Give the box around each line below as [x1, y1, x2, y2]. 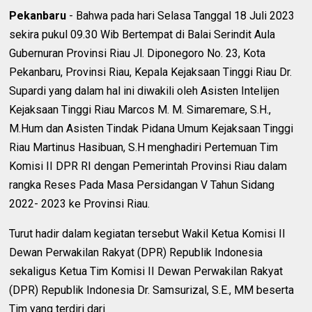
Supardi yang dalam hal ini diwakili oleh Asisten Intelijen [9, 84, 280, 97]
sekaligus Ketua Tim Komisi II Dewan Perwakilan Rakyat [9, 264, 283, 278]
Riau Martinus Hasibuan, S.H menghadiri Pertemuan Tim [9, 140, 279, 154]
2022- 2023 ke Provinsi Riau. [9, 196, 150, 210]
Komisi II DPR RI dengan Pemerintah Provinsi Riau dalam [9, 159, 288, 173]
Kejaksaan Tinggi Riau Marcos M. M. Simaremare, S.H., [9, 102, 272, 116]
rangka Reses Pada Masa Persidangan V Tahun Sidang [9, 178, 275, 192]
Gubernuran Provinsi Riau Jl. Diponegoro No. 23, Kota [9, 46, 266, 60]
